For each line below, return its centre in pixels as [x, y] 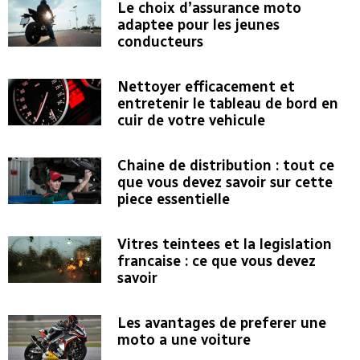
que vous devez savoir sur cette [225, 183]
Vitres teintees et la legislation [224, 245]
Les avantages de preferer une [221, 323]
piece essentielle [173, 200]
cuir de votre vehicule [191, 121]
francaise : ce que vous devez [216, 262]
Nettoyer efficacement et [206, 87]
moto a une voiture [184, 340]
